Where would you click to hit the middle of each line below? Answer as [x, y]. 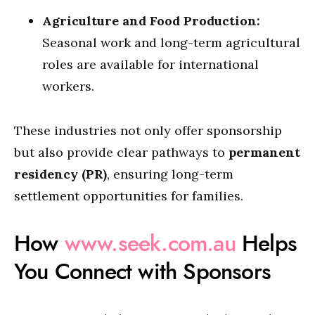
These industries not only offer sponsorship [148, 130]
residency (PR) [60, 174]
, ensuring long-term [170, 174]
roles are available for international [150, 64]
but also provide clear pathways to [121, 152]
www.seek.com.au [150, 243]
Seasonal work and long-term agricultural [171, 43]
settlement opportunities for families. [129, 196]
